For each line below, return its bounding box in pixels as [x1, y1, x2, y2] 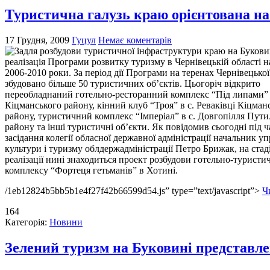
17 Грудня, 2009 [5, 35, 69, 46]
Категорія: [5, 217, 49, 228]
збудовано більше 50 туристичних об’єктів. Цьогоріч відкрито [5, 78, 260, 89]
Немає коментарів [98, 35, 172, 46]
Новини [49, 217, 83, 228]
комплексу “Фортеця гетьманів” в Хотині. [5, 165, 178, 176]
